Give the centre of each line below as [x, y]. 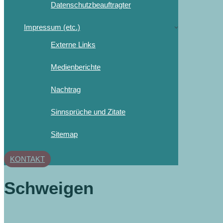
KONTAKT [27, 159]
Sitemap [64, 134]
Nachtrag [66, 89]
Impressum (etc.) [52, 27]
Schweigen [49, 188]
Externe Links [73, 44]
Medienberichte [76, 67]
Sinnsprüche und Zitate [88, 111]
